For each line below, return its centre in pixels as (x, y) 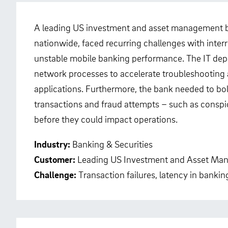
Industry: (53, 144)
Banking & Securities (112, 144)
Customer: (55, 159)
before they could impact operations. (106, 119)
